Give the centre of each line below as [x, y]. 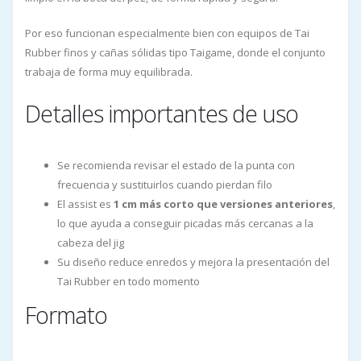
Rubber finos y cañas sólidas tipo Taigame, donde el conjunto [175, 52]
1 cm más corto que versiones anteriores [223, 203]
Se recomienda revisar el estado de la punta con [176, 165]
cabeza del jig [91, 242]
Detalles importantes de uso [162, 113]
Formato [66, 314]
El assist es [85, 203]
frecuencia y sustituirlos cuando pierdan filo [165, 184]
